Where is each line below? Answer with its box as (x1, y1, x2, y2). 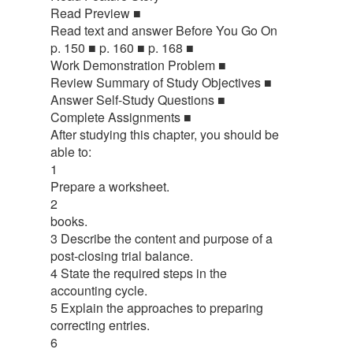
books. (50, 211, 87, 230)
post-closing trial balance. (50, 246, 193, 265)
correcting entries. (50, 315, 150, 334)
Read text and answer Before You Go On (50, 20, 277, 39)
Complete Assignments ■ (50, 107, 191, 126)
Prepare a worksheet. (50, 176, 169, 195)
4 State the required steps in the (50, 263, 227, 282)
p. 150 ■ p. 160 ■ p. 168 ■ (50, 38, 194, 57)
